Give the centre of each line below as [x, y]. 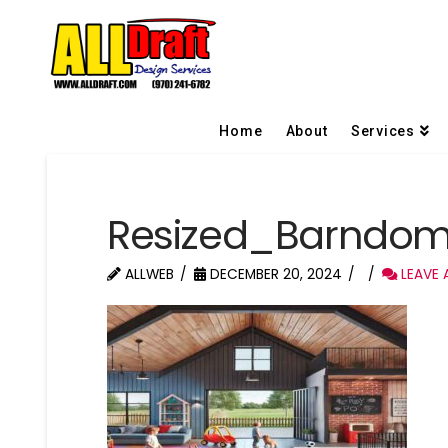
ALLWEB [148, 274]
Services [382, 130]
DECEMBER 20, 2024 [274, 274]
